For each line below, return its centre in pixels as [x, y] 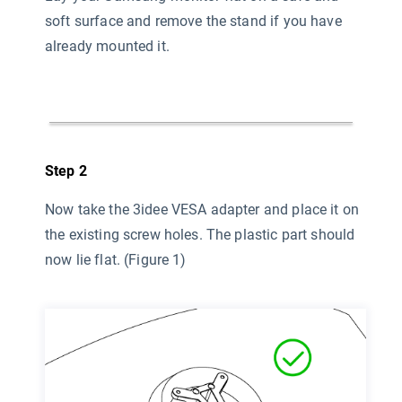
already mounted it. [107, 46]
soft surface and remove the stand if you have [193, 21]
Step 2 [66, 170]
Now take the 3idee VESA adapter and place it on [202, 209]
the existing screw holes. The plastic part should [200, 234]
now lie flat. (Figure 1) [116, 259]
